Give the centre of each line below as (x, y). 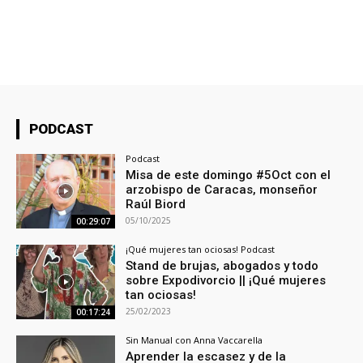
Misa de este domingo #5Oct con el (228, 175)
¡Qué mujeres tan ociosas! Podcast (201, 250)
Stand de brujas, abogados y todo (222, 266)
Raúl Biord (156, 205)
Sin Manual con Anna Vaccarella (194, 340)
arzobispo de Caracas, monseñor (222, 190)
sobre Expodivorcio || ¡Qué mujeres (226, 281)
